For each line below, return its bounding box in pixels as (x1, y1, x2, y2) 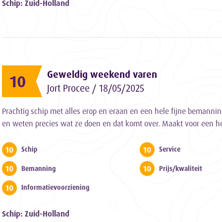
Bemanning (21, 164, 56, 172)
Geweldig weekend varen (47, 68, 157, 80)
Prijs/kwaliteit (159, 164, 203, 172)
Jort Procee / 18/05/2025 (47, 82, 144, 94)
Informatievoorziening (21, 183, 90, 192)
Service (159, 145, 181, 153)
